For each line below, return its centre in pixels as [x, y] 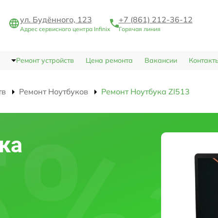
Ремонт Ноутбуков [54, 92]
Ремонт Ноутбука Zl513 [145, 92]
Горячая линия [139, 29]
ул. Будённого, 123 [56, 20]
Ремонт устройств [45, 61]
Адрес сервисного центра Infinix [65, 29]
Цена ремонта [109, 61]
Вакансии [161, 61]
